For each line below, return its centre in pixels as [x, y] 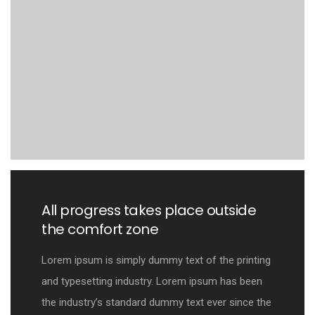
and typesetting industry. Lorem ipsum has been [152, 282]
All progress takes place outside [149, 211]
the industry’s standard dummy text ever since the [156, 303]
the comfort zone [100, 230]
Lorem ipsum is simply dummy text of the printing [156, 261]
